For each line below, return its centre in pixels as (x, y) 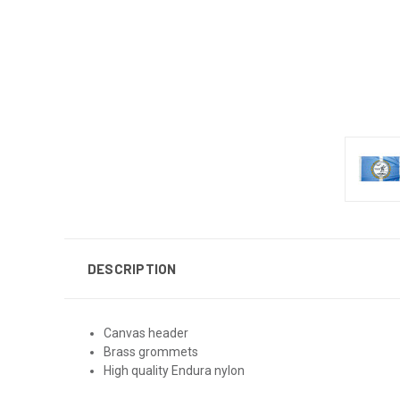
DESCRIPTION (132, 268)
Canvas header (146, 333)
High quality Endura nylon (175, 370)
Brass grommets (151, 351)
